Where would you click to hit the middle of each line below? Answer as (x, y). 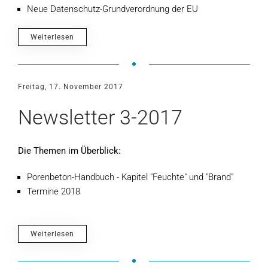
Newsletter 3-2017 (100, 117)
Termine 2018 (54, 191)
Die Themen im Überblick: (69, 151)
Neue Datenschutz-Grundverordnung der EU (112, 9)
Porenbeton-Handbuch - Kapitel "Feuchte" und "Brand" (130, 177)
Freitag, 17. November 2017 (71, 87)
